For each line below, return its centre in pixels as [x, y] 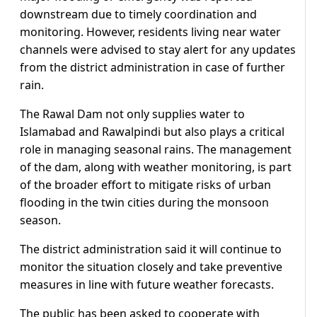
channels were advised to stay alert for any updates [158, 50]
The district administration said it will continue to [151, 249]
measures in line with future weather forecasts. [147, 285]
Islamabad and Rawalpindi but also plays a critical [152, 132]
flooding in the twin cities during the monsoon [144, 203]
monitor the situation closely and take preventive [151, 267]
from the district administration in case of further [152, 68]
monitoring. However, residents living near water [150, 32]
